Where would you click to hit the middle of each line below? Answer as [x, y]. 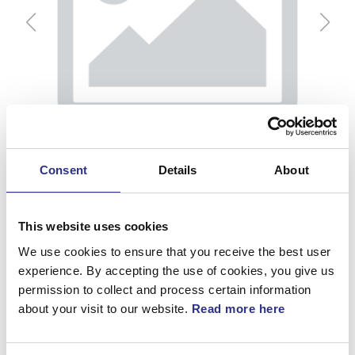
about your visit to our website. [105, 308]
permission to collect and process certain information [165, 289]
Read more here [238, 308]
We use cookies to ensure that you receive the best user [175, 251]
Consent [63, 170]
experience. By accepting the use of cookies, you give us [176, 270]
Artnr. [31, 334]
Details [177, 170]
